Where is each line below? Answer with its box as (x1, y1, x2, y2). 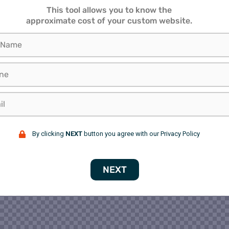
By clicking (32, 130, 65, 138)
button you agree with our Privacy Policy (82, 130, 200, 138)
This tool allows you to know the (46, 5, 172, 15)
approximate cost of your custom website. (26, 16, 192, 26)
